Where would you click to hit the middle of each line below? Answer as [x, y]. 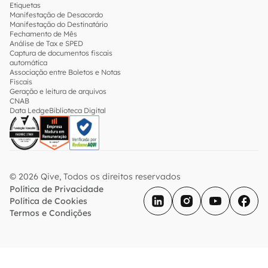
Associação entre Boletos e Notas [65, 72]
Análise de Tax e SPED [46, 43]
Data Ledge [29, 110]
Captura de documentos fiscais [61, 53]
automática [28, 63]
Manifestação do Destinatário [59, 24]
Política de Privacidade [57, 189]
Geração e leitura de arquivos [58, 91]
